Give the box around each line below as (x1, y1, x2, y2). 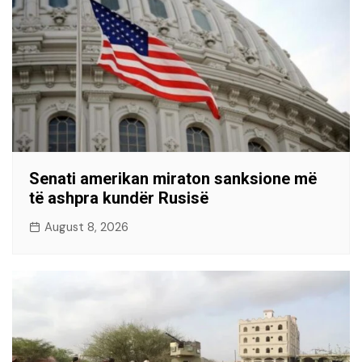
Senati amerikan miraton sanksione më (29, 169, 317, 189)
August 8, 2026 (44, 219, 128, 236)
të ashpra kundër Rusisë (29, 188, 208, 208)
